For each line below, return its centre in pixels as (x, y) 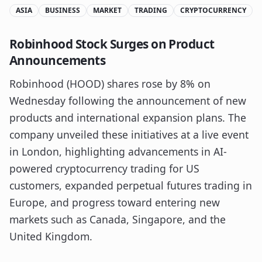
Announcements (58, 60)
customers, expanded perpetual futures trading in (131, 185)
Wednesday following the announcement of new (128, 101)
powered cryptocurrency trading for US (104, 168)
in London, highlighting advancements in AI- (118, 151)
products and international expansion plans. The (128, 118)
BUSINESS (63, 10)
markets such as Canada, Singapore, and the (118, 219)
